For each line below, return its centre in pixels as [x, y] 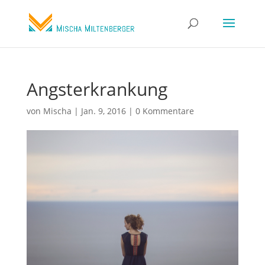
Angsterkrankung [97, 89]
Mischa [57, 111]
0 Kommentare [164, 111]
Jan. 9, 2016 [103, 111]
